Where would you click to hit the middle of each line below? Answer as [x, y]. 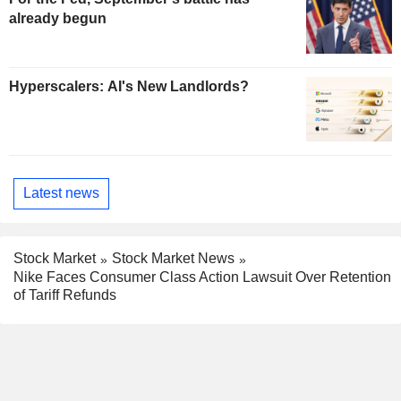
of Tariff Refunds [65, 294]
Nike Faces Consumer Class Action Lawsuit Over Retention [202, 277]
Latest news [61, 193]
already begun [58, 18]
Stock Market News [173, 258]
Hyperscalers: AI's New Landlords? [129, 86]
